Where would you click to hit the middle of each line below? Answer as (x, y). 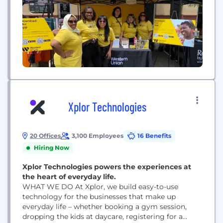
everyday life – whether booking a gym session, (105, 207)
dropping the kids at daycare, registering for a (103, 217)
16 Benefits (154, 136)
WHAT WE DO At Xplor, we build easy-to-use (49, 187)
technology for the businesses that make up (99, 197)
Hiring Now (52, 148)
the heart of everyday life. (69, 177)
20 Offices (45, 136)
